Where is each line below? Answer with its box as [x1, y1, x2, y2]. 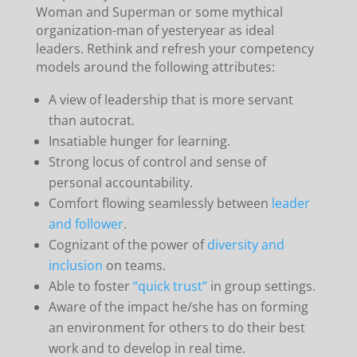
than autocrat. [48, 111, 135, 129]
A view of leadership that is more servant [48, 90, 293, 108]
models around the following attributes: [35, 57, 275, 76]
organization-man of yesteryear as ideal [35, 21, 274, 39]
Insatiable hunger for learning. [48, 131, 230, 150]
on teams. [102, 256, 166, 274]
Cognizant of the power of [48, 235, 207, 253]
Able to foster [48, 277, 133, 295]
